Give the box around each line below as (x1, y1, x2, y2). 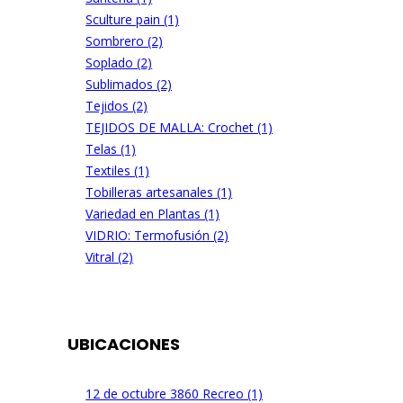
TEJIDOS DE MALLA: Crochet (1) (85, 118, 273, 136)
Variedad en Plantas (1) (85, 204, 220, 222)
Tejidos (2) (85, 96, 148, 114)
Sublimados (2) (85, 75, 173, 93)
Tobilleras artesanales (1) (85, 183, 233, 201)
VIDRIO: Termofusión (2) (85, 226, 229, 244)
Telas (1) (85, 139, 137, 157)
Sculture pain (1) (85, 10, 180, 28)
